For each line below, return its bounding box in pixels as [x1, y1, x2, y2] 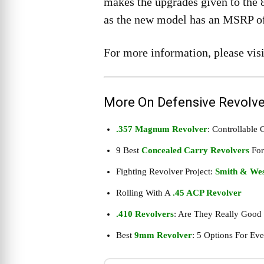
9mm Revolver [134, 230, 192, 240]
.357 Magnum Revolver [116, 124, 207, 134]
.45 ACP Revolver [173, 188, 242, 198]
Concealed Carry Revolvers [141, 146, 249, 156]
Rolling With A [116, 188, 173, 198]
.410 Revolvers [116, 209, 174, 219]
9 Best [116, 146, 141, 156]
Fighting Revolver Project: [116, 167, 215, 177]
